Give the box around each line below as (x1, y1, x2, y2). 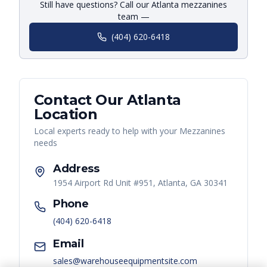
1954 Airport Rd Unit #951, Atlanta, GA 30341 (53, 177, 228, 189)
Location (34, 105, 98, 123)
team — (117, 11, 150, 23)
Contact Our (34, 91, 127, 109)
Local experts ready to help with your (34, 125, 179, 137)
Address (53, 162, 100, 176)
